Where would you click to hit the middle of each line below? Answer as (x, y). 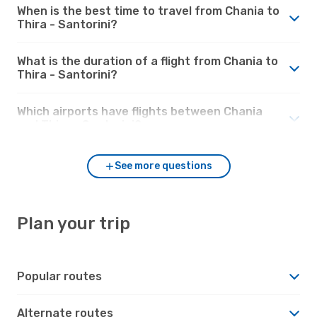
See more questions (163, 166)
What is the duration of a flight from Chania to (148, 61)
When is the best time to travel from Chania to (148, 11)
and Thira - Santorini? (79, 125)
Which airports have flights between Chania (140, 111)
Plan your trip (74, 223)
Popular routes (59, 276)
